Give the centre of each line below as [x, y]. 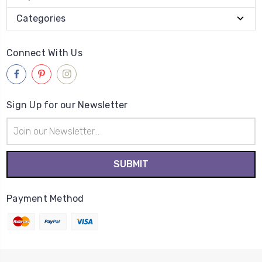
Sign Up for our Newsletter [67, 105]
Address [22, 136]
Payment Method [45, 198]
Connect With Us [44, 53]
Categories [41, 18]
